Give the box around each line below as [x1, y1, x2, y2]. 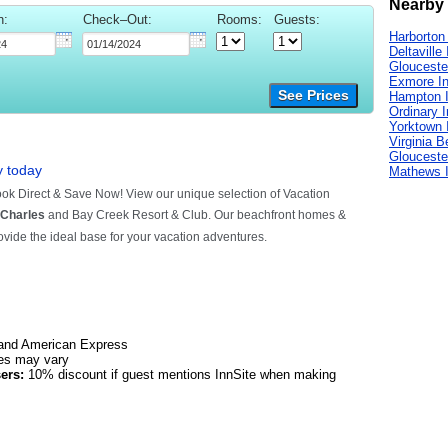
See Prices [278, 88, 349, 104]
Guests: [274, 12, 320, 28]
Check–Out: [83, 12, 152, 28]
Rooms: [217, 12, 262, 28]
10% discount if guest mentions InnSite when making [24, 367, 336, 383]
